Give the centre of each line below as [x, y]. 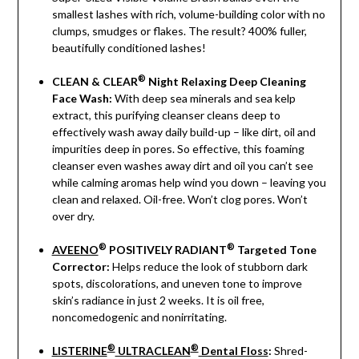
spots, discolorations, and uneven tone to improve [177, 283]
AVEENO [75, 249]
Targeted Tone [275, 249]
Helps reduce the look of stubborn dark [210, 266]
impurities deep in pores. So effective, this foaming [178, 148]
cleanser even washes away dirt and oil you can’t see [182, 165]
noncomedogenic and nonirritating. [139, 317]
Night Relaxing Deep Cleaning [226, 81]
